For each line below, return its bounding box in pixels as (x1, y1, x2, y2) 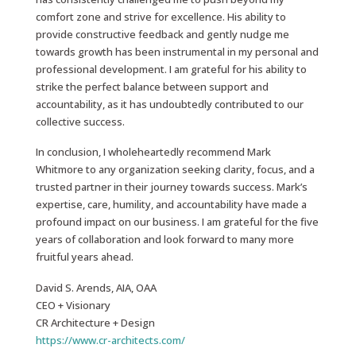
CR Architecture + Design (35, 315, 155, 330)
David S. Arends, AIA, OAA (35, 280, 157, 295)
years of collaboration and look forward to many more (35, 232, 294, 247)
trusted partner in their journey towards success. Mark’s (35, 180, 308, 195)
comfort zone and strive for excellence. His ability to (35, 10, 286, 24)
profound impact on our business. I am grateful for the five (35, 215, 319, 230)
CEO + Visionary (35, 297, 110, 312)
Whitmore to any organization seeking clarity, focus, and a (35, 162, 315, 177)
